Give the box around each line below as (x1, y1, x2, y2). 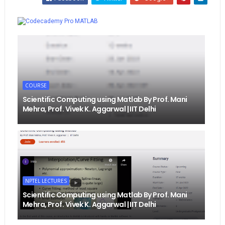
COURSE (25, 82, 47, 89)
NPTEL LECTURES (25, 177, 67, 185)
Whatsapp (172, 7, 204, 15)
